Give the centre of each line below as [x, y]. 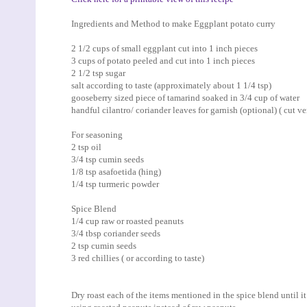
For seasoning [97, 134]
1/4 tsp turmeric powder [115, 184]
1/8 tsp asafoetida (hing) [117, 171]
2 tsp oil [86, 147]
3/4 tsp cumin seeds [108, 159]
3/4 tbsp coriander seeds [116, 233]
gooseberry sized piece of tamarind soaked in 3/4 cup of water [185, 97]
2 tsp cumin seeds [104, 245]
